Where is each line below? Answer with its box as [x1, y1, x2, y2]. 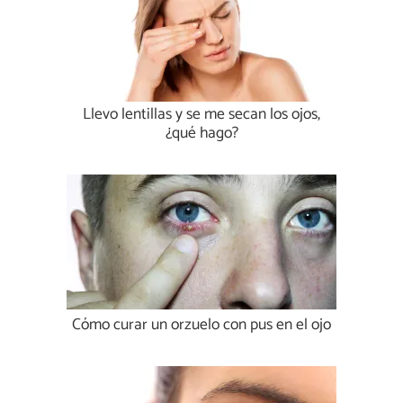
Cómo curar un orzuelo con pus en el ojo [72, 312, 331, 339]
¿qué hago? [165, 121, 238, 148]
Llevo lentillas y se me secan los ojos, [83, 102, 320, 129]
